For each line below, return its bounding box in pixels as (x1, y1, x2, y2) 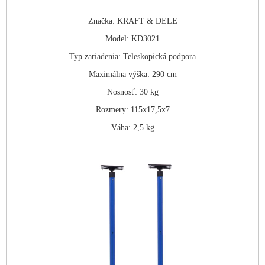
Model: (105, 34, 129, 43)
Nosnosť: (106, 87, 137, 96)
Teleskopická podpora (123, 51, 196, 61)
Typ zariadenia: (69, 51, 121, 61)
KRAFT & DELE (117, 16, 177, 25)
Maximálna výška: (88, 69, 150, 79)
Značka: (88, 16, 115, 25)
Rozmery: (95, 105, 128, 114)
